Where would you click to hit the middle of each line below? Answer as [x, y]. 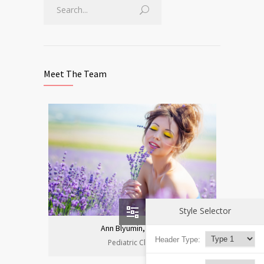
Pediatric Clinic [132, 242]
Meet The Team [75, 74]
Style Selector [205, 211]
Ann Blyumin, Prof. [132, 228]
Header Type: [178, 240]
